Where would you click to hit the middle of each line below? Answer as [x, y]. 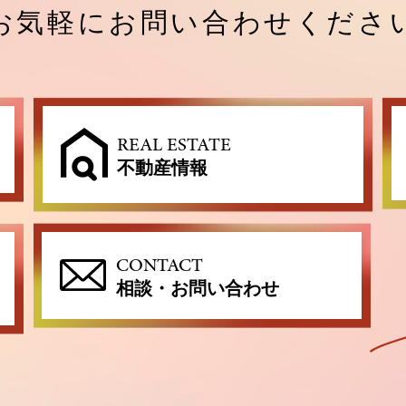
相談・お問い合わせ [197, 288]
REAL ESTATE [174, 145]
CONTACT [159, 266]
